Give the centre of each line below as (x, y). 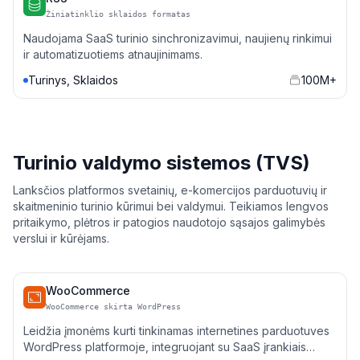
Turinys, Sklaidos (73, 80)
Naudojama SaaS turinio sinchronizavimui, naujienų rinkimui (178, 38)
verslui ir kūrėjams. (61, 238)
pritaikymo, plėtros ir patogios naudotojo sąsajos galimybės (169, 222)
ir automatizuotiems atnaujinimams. (113, 54)
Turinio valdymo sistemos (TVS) (162, 163)
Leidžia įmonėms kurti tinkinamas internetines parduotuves (176, 331)
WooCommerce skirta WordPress (113, 307)
